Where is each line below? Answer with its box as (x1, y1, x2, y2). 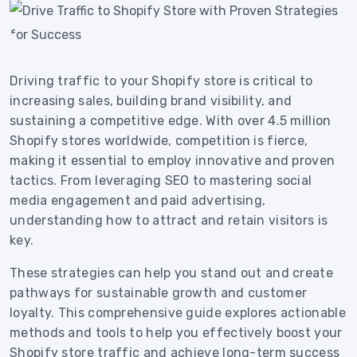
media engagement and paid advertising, (10, 193, 266, 208)
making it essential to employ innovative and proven (10, 153, 335, 168)
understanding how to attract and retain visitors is (10, 213, 328, 228)
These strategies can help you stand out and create (10, 265, 333, 280)
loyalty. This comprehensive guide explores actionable (10, 305, 346, 320)
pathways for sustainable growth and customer (10, 285, 308, 300)
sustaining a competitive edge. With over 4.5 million (10, 113, 331, 128)
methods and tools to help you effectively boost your (10, 325, 343, 340)
